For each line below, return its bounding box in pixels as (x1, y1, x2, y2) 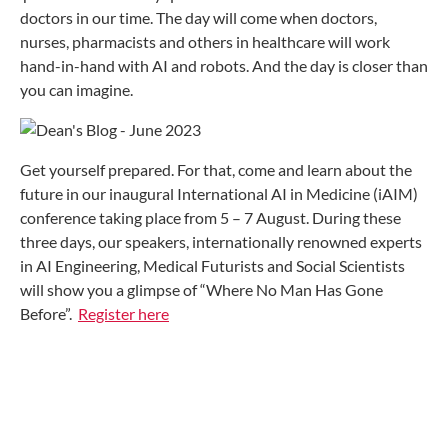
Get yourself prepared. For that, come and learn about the (20, 160, 412, 179)
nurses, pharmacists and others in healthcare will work (20, 32, 390, 51)
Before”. (20, 304, 78, 323)
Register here (78, 304, 169, 323)
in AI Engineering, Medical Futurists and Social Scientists (20, 256, 405, 275)
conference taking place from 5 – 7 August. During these (20, 208, 401, 227)
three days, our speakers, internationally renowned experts (20, 232, 422, 251)
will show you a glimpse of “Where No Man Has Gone (20, 280, 383, 299)
